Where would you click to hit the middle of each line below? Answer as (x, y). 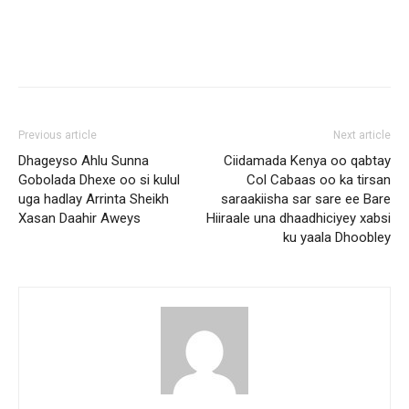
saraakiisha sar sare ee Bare (306, 199)
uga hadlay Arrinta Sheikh (94, 199)
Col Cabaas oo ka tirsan (319, 180)
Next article (362, 135)
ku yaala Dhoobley (337, 237)
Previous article (58, 135)
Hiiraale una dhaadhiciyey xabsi (299, 218)
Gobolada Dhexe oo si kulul (99, 180)
